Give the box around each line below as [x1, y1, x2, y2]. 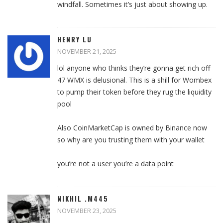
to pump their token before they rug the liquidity [57, 87, 212, 97]
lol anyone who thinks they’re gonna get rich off [57, 63, 210, 73]
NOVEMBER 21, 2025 [57, 47, 116, 56]
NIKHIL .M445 [57, 194, 109, 204]
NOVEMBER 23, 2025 [57, 206, 116, 216]
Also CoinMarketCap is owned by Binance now [57, 123, 207, 133]
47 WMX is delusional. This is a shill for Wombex [57, 75, 212, 85]
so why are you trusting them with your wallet [57, 135, 205, 145]
